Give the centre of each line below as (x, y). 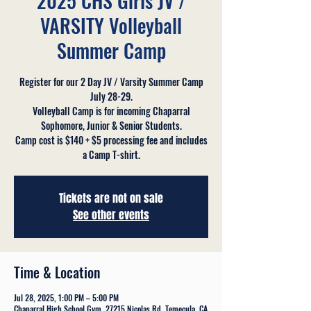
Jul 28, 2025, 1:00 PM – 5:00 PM (66, 297)
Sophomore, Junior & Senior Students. (111, 125)
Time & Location (57, 272)
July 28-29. (111, 96)
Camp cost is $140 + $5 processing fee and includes (111, 140)
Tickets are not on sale (111, 198)
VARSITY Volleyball (111, 25)
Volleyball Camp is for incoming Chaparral (111, 110)
